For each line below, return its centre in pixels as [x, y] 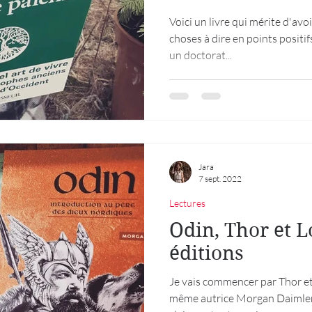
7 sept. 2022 [220, 178]
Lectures [187, 203]
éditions [206, 253]
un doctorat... [201, 55]
